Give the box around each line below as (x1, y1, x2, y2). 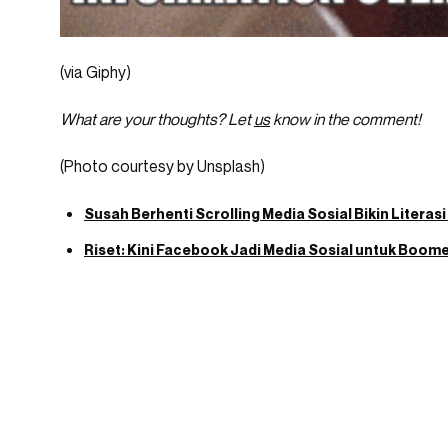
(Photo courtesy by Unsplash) (60, 156, 265, 177)
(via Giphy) (60, 62, 131, 83)
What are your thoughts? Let (60, 109, 254, 130)
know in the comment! (270, 109, 421, 130)
